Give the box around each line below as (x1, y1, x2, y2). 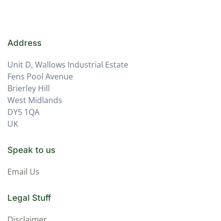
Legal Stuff (7, 193, 51, 203)
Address (7, 38, 41, 48)
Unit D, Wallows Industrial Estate (7, 59, 128, 70)
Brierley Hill (7, 83, 50, 94)
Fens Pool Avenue (7, 71, 73, 82)
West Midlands (7, 95, 62, 106)
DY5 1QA (7, 107, 39, 117)
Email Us (7, 166, 39, 177)
